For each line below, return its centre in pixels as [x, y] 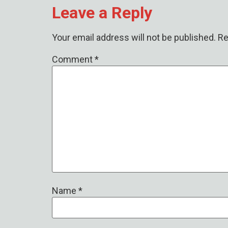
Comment [73, 59]
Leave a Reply [102, 13]
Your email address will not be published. [134, 38]
